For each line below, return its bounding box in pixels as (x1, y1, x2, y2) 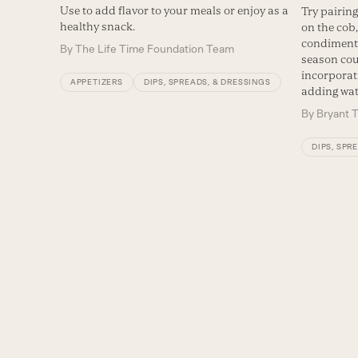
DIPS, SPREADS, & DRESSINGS (143, 77, 271, 86)
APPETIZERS (70, 77, 123, 86)
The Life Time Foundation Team (74, 42, 234, 55)
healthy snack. (59, 19, 135, 33)
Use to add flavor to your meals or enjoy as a (59, 3, 288, 17)
